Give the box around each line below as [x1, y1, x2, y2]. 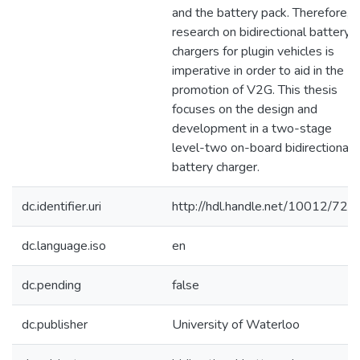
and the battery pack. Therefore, [172, 4, 350, 22]
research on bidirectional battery [172, 23, 350, 41]
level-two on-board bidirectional [172, 139, 352, 157]
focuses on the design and [172, 100, 317, 118]
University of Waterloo [172, 316, 300, 333]
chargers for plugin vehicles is [172, 43, 334, 60]
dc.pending [22, 276, 81, 294]
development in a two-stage [172, 120, 332, 137]
